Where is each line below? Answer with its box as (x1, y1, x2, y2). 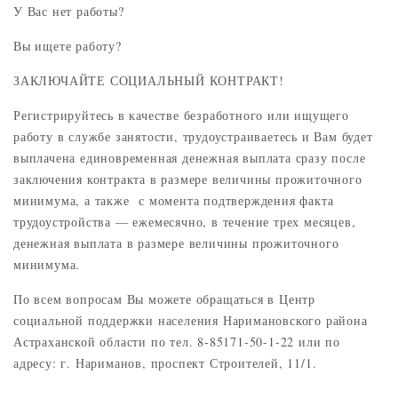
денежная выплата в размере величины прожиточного (13, 235, 339, 252)
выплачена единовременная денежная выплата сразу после (13, 149, 366, 167)
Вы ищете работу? (13, 37, 122, 55)
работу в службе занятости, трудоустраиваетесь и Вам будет (13, 128, 373, 146)
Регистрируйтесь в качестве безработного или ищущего (13, 107, 349, 124)
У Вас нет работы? (13, 3, 124, 20)
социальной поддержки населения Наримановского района (13, 312, 368, 330)
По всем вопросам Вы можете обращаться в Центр (13, 291, 315, 308)
